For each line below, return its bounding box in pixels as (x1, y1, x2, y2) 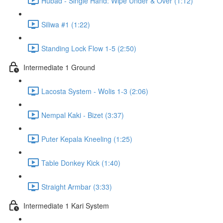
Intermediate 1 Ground (23, 62, 95, 72)
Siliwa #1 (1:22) (41, 19, 90, 29)
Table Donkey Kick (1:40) (41, 157, 120, 168)
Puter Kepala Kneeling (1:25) (41, 133, 132, 144)
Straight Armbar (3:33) (41, 181, 112, 192)
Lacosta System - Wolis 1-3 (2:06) (41, 86, 148, 96)
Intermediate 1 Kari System (23, 200, 109, 211)
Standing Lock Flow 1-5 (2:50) (41, 43, 136, 53)
